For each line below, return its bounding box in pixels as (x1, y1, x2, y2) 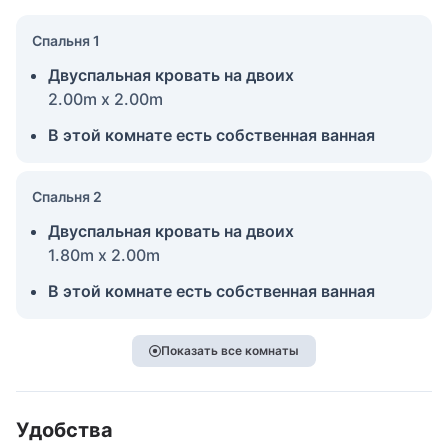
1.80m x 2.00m (48, 244, 160, 265)
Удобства (16, 417, 113, 442)
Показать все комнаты (161, 342, 299, 358)
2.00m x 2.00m (48, 88, 163, 109)
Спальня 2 (32, 187, 102, 205)
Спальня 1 (32, 31, 100, 49)
